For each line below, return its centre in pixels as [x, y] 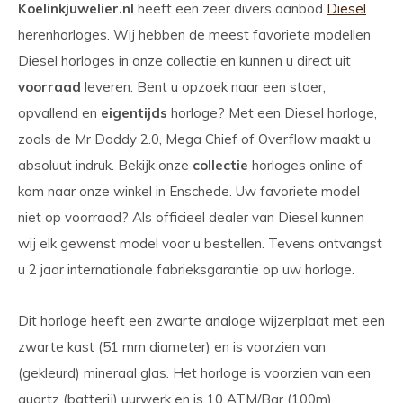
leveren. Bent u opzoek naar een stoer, [203, 87]
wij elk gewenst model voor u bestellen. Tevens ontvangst [200, 243]
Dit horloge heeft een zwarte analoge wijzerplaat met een [201, 321]
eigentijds [134, 113]
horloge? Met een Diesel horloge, [272, 113]
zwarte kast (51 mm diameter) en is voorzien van [172, 347]
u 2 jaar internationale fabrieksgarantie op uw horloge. [186, 269]
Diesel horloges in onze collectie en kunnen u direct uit [184, 61]
